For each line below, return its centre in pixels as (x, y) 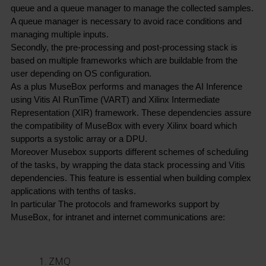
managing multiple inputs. (59, 35)
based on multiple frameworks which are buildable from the (124, 61)
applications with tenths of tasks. (73, 191)
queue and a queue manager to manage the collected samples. (132, 9)
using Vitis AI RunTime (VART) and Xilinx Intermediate (115, 100)
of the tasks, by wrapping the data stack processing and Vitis (128, 165)
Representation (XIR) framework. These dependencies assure (131, 113)
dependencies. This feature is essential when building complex (131, 178)
